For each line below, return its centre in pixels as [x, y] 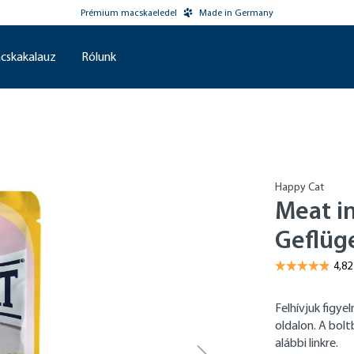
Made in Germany [236, 13]
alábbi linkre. [307, 343]
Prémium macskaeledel [128, 13]
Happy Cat [300, 187]
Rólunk [99, 56]
